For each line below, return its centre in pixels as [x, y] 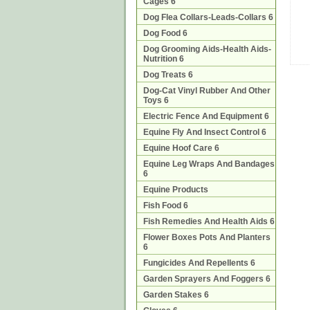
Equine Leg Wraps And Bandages [209, 164]
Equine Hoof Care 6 [181, 148]
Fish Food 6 [166, 206]
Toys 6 [156, 100]
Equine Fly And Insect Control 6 [205, 132]
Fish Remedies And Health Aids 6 [209, 221]
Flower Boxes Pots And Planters [207, 237]
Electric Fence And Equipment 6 [206, 116]
